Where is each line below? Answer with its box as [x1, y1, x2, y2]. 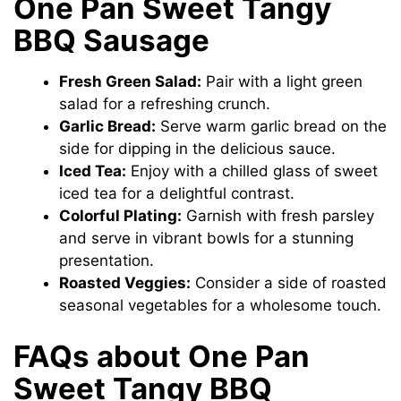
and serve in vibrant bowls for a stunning [59, 229, 354, 248]
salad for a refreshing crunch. [59, 95, 271, 114]
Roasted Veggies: [59, 274, 192, 293]
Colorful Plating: [59, 207, 183, 226]
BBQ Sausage [13, 22, 210, 58]
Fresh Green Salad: [59, 73, 202, 91]
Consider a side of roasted [191, 274, 388, 293]
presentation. [59, 252, 155, 270]
